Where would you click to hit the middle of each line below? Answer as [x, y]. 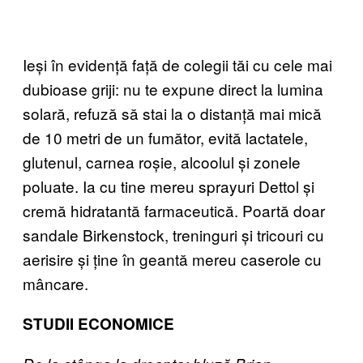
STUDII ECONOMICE [98, 324]
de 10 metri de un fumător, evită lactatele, [165, 137]
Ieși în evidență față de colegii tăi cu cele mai [177, 64]
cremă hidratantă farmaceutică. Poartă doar [174, 210]
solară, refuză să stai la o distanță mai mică [172, 113]
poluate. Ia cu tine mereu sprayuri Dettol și [169, 186]
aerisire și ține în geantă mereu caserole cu [172, 259]
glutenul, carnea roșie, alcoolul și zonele [162, 162]
